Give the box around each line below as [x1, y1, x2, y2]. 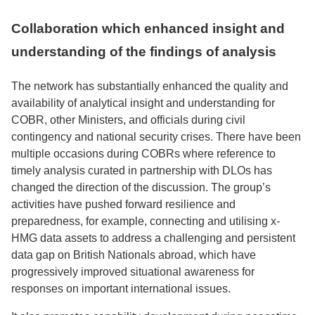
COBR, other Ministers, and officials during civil [11, 113, 245, 126]
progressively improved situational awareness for [11, 265, 255, 278]
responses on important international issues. [11, 282, 231, 295]
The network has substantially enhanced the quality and [11, 79, 288, 92]
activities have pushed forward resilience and [11, 198, 236, 210]
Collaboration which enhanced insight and [11, 20, 285, 36]
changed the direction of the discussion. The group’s [11, 181, 271, 193]
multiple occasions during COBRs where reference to [11, 147, 276, 160]
